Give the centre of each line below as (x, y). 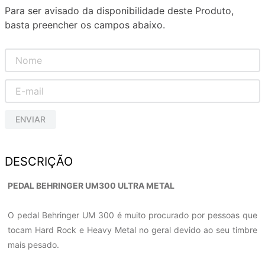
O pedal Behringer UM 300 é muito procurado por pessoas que (132, 215)
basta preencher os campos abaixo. (85, 25)
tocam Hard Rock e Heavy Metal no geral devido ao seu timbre (132, 230)
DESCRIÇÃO (39, 162)
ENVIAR (30, 119)
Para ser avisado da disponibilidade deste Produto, (119, 11)
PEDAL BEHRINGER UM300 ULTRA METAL (91, 186)
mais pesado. (33, 245)
